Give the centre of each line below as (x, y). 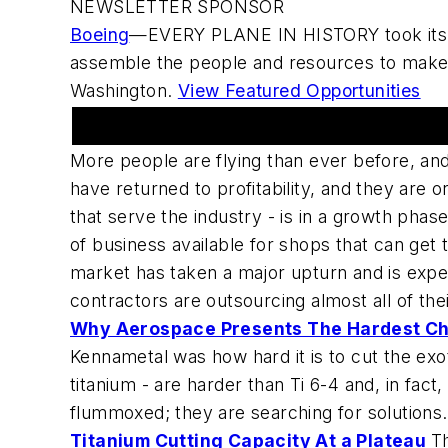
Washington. (124, 90)
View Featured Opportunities (299, 90)
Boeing (100, 34)
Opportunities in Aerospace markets (243, 125)
